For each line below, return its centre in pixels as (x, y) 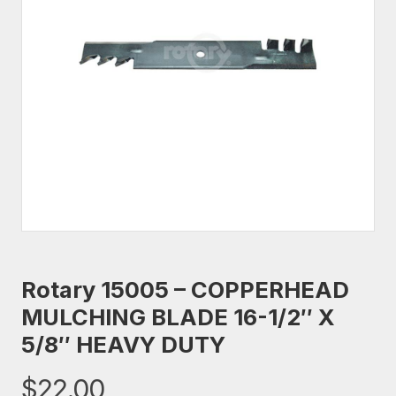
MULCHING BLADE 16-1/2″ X (178, 317)
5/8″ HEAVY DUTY (123, 344)
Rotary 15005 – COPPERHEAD (185, 289)
